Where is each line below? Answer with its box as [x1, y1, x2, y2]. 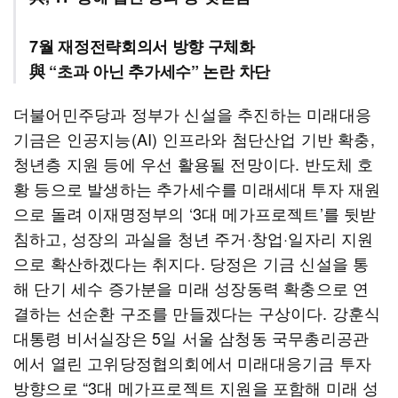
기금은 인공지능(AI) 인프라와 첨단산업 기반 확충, [13, 127, 375, 150]
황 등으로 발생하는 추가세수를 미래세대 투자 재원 [13, 177, 381, 200]
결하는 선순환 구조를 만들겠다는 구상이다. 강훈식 [13, 301, 381, 324]
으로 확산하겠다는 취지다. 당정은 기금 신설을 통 [13, 251, 370, 275]
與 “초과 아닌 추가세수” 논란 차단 [29, 60, 270, 83]
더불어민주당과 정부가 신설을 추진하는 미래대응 [13, 102, 371, 125]
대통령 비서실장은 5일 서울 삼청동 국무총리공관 [13, 326, 370, 349]
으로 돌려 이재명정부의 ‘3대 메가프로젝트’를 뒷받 [13, 202, 377, 225]
